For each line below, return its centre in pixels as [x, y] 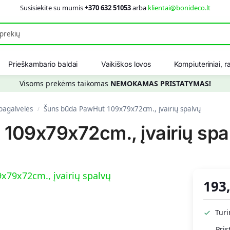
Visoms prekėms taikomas [65, 83]
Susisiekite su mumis [52, 8]
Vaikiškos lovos [126, 64]
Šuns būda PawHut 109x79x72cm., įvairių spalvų [123, 109]
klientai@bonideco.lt [179, 8]
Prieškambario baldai [43, 64]
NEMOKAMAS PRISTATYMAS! [160, 83]
